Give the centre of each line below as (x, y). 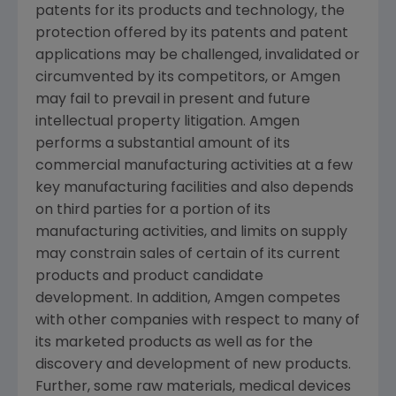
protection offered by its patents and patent (192, 34)
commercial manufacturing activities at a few (194, 167)
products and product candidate (149, 277)
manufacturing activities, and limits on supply (191, 233)
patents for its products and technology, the (190, 12)
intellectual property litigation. (142, 122)
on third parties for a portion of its (153, 211)
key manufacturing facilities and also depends (194, 189)
